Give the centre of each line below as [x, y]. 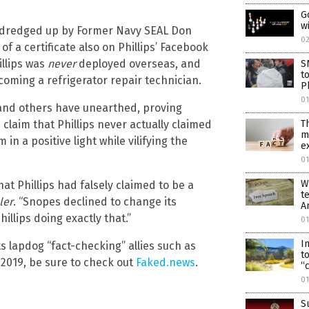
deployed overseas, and [138, 63]
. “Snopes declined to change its [95, 201]
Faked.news [166, 262]
